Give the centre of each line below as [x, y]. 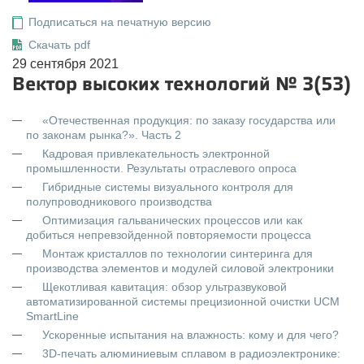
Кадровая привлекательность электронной [156, 154]
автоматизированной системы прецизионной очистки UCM [183, 301]
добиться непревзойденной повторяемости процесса [169, 235]
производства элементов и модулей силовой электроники [180, 268]
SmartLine [52, 316]
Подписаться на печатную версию [120, 22]
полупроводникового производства [119, 201]
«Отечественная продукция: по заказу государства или [189, 120]
